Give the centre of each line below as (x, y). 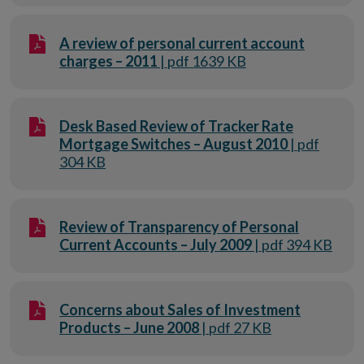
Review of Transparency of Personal (179, 227)
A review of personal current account (182, 43)
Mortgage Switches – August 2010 (173, 144)
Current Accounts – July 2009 (156, 245)
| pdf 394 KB (292, 245)
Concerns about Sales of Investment (180, 310)
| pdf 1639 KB (202, 61)
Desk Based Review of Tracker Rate (176, 126)
